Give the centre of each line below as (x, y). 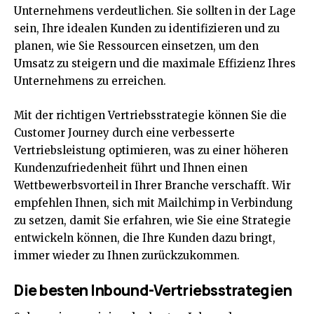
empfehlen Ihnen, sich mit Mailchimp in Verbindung (153, 203)
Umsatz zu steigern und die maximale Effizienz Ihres (155, 64)
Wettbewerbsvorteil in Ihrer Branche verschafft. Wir (152, 186)
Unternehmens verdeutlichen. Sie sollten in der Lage (155, 11)
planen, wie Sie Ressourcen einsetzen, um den (136, 46)
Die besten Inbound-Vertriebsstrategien (153, 291)
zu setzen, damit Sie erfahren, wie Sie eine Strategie (152, 221)
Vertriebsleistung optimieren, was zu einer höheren (151, 151)
